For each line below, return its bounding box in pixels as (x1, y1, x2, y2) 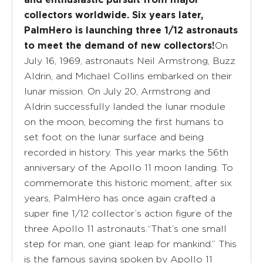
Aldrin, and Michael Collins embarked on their (24, 70, 232, 81)
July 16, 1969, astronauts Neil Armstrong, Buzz (24, 55, 235, 66)
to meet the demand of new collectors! (24, 41, 215, 50)
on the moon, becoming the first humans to (24, 116, 224, 127)
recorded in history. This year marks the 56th (24, 147, 228, 157)
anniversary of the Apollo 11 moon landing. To (24, 162, 233, 173)
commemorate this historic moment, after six (24, 177, 232, 188)
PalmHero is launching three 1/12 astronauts (24, 25, 238, 35)
